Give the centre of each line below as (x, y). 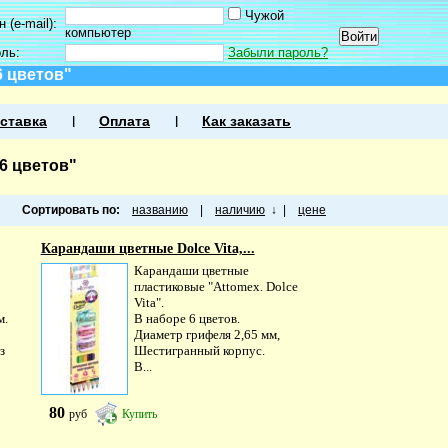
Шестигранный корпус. (199, 350)
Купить (139, 414)
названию (160, 210)
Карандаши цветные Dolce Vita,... (147, 248)
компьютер (98, 32)
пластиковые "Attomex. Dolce (215, 286)
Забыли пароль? (278, 52)
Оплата (124, 121)
